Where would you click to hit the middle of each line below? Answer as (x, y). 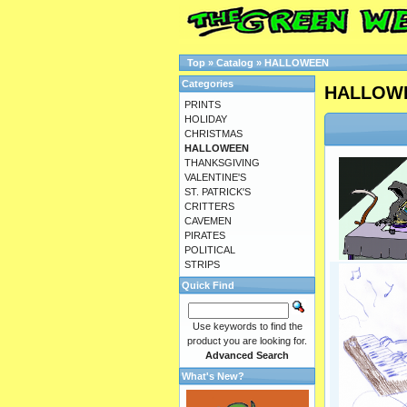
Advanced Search (247, 355)
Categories (208, 84)
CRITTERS (209, 206)
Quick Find (208, 285)
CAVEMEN (208, 221)
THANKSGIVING (222, 163)
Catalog (235, 63)
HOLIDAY (206, 119)
